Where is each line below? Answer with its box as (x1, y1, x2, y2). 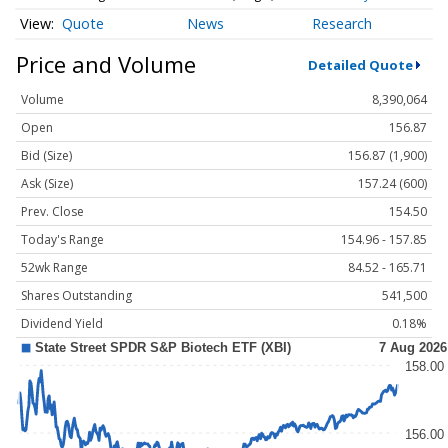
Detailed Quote (307, 55, 413, 74)
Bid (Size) (21, 147, 72, 165)
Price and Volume (16, 49, 196, 80)
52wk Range (21, 259, 88, 277)
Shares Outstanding (21, 287, 132, 305)
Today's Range (21, 231, 104, 249)
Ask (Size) (21, 175, 73, 193)
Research (312, 14, 373, 34)
